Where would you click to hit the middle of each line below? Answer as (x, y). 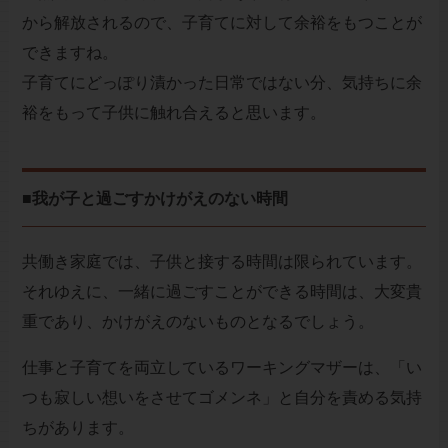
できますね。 (69, 53)
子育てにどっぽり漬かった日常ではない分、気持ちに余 (221, 83)
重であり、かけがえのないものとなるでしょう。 (197, 322)
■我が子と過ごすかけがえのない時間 (154, 199)
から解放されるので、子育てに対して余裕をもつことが (221, 23)
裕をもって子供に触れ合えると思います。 (173, 113)
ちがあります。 (77, 428)
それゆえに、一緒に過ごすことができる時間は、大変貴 (221, 292)
